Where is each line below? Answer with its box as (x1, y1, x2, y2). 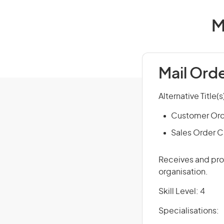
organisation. (158, 168, 208, 176)
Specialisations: (158, 207, 219, 215)
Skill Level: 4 (158, 187, 205, 195)
